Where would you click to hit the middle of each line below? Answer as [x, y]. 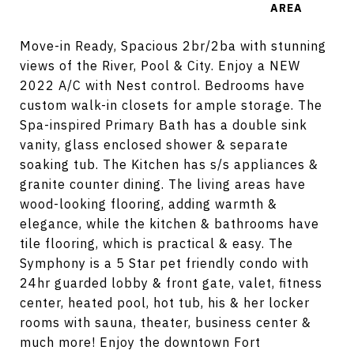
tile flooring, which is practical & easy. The [156, 243]
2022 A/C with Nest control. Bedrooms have [162, 85]
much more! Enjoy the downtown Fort [140, 342]
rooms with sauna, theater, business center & [166, 322]
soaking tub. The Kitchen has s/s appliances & [169, 164]
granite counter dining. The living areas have [163, 184]
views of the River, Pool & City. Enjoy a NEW [160, 66]
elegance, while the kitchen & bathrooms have [169, 224]
